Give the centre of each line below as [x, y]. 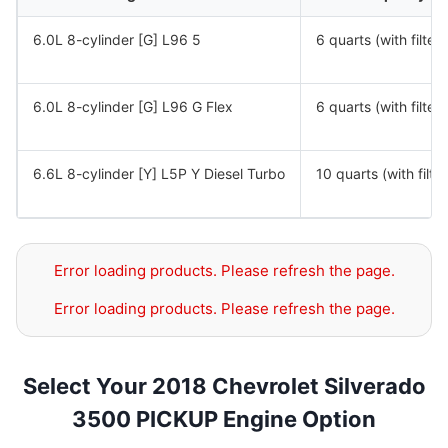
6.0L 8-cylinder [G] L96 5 [117, 39]
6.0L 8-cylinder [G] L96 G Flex [133, 106]
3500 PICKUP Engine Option [224, 419]
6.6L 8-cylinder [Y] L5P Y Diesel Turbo [159, 173]
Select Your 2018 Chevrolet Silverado [224, 386]
